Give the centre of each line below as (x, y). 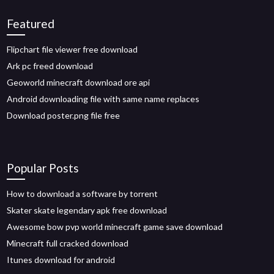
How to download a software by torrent (83, 194)
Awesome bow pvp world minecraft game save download (115, 227)
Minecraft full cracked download (68, 243)
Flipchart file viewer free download (72, 49)
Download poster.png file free (64, 115)
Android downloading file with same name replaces (103, 99)
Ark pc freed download (50, 66)
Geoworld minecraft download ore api (79, 82)
